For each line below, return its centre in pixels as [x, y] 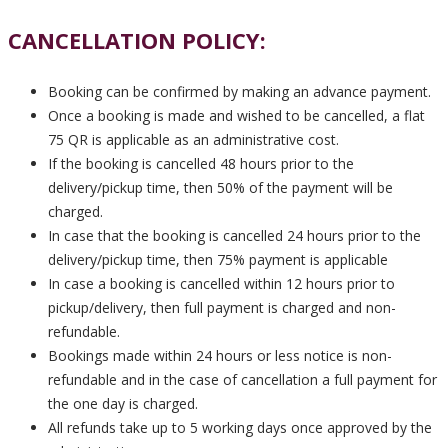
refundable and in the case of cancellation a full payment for [242, 379]
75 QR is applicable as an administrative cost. [193, 139]
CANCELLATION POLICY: [137, 39]
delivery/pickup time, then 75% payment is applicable [218, 259]
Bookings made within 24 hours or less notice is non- [220, 355]
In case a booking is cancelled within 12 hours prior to [221, 283]
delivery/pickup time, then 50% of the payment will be [220, 187]
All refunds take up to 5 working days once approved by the [240, 427]
